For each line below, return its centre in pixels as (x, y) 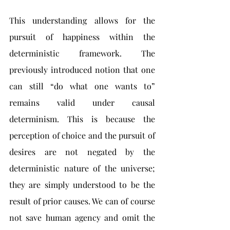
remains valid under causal (82, 102)
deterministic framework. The (82, 53)
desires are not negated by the (82, 152)
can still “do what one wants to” (82, 86)
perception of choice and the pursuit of (82, 135)
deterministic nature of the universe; (82, 168)
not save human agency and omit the (82, 217)
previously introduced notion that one (82, 70)
